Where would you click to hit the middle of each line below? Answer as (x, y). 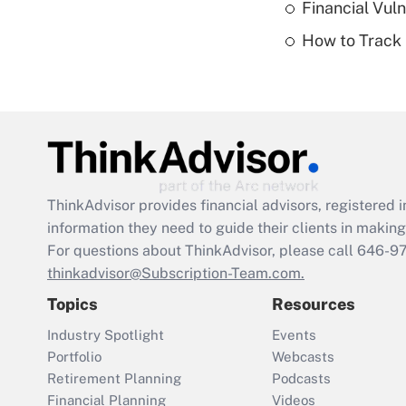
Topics (72, 304)
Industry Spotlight (106, 335)
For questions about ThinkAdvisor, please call (202, 251)
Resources (314, 304)
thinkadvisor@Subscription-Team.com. (176, 274)
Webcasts (303, 357)
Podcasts (301, 379)
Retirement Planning (114, 379)
